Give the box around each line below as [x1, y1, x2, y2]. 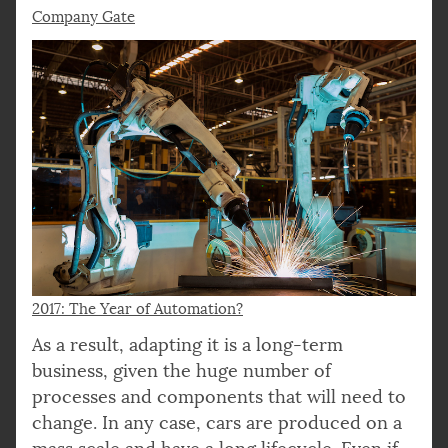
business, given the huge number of [32, 359, 331, 382]
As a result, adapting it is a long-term [32, 333, 343, 356]
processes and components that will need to [32, 385, 406, 408]
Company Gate [32, 8, 135, 27]
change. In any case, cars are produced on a [32, 411, 402, 434]
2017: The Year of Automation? [32, 299, 243, 318]
